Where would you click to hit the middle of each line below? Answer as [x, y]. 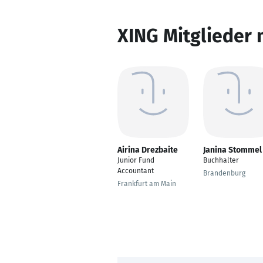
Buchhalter [221, 160]
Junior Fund [136, 160]
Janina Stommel [232, 150]
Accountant [136, 171]
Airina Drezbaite [148, 150]
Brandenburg [224, 173]
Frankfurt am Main [147, 184]
